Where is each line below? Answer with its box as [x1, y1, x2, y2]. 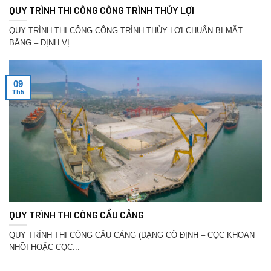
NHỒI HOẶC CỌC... [9, 243, 80, 252]
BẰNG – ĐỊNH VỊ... [9, 38, 77, 48]
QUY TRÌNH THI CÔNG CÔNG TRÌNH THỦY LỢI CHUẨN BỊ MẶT [9, 26, 243, 36]
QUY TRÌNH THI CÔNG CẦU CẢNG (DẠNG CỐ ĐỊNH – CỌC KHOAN [9, 230, 255, 240]
